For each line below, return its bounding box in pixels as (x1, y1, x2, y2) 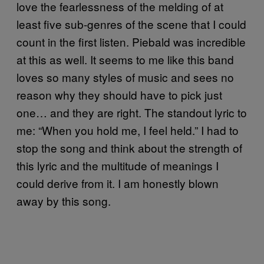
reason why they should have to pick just (16, 86, 222, 103)
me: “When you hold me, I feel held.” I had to (16, 121, 239, 138)
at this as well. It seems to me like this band (16, 51, 234, 67)
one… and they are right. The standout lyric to (16, 104, 247, 120)
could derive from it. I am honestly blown (16, 174, 219, 191)
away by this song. (16, 192, 111, 209)
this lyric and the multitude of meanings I (16, 157, 219, 173)
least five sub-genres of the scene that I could (16, 15, 246, 32)
